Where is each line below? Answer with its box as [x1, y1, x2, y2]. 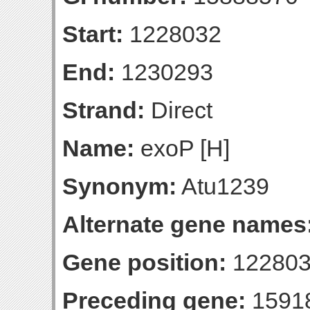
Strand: [62, 97, 145, 123]
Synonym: [62, 173, 176, 199]
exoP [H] [134, 135, 230, 161]
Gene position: [62, 249, 226, 275]
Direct [145, 97, 212, 123]
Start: [62, 21, 123, 47]
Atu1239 [176, 173, 269, 199]
